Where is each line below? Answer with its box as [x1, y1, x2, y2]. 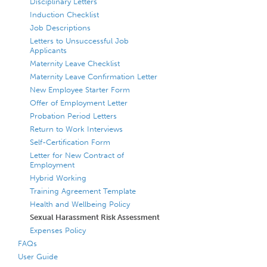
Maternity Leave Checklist [30, 58, 120, 68]
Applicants [30, 45, 67, 55]
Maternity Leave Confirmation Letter [30, 72, 157, 81]
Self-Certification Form [30, 137, 110, 147]
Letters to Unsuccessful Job [30, 36, 129, 45]
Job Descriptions [30, 23, 91, 32]
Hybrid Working [30, 173, 86, 182]
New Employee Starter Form [30, 85, 130, 94]
